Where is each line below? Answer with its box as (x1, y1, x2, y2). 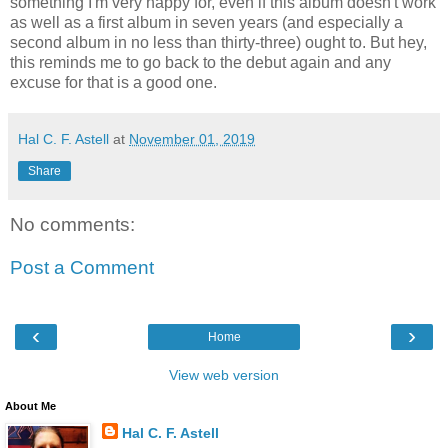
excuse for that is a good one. (10, 73, 217, 91)
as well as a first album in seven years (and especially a (10, 13, 403, 31)
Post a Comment (10, 257, 154, 279)
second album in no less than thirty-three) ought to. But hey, (10, 33, 427, 51)
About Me (5, 399, 56, 412)
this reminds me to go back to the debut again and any (10, 53, 391, 71)
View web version (169, 366, 279, 383)
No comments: (10, 213, 135, 235)
